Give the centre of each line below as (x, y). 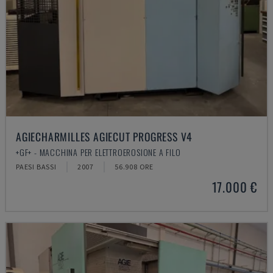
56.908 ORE (134, 167)
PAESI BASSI (36, 167)
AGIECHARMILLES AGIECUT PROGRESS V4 (105, 136)
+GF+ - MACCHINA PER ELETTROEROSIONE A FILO (98, 152)
